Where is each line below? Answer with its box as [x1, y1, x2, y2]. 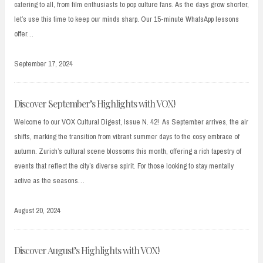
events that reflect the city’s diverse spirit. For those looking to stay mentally [14, 161, 234, 171]
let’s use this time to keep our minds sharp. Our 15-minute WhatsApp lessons [14, 14, 239, 24]
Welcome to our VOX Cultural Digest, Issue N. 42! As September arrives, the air [14, 117, 248, 127]
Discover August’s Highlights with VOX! [14, 244, 159, 257]
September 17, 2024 [14, 58, 73, 69]
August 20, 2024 [14, 205, 60, 215]
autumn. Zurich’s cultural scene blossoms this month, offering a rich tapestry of [14, 146, 241, 157]
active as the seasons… [14, 176, 85, 186]
